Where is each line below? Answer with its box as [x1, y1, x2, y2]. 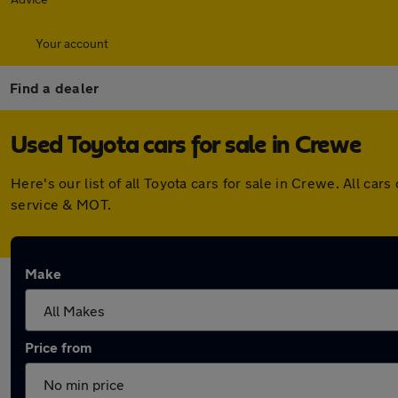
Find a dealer [10, 79, 99, 96]
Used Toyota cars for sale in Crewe [11, 133, 362, 158]
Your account [36, 36, 108, 51]
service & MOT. [11, 195, 112, 212]
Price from [25, 338, 92, 355]
